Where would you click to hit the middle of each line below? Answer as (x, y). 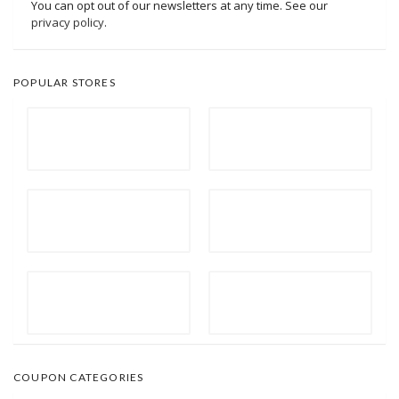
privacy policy (68, 23)
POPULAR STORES (65, 83)
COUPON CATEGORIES (79, 378)
